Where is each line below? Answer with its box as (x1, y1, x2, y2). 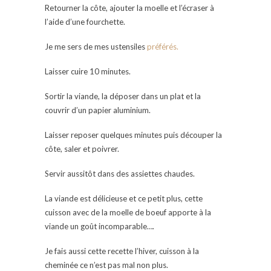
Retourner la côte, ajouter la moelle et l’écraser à (45, 2, 214, 13)
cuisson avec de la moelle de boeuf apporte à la (45, 207, 211, 217)
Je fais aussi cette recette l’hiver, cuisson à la (45, 246, 199, 256)
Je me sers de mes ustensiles (45, 41, 145, 51)
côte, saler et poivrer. (45, 143, 119, 154)
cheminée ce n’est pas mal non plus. (45, 260, 168, 270)
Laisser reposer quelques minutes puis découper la (45, 129, 222, 140)
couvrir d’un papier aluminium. (45, 105, 151, 115)
